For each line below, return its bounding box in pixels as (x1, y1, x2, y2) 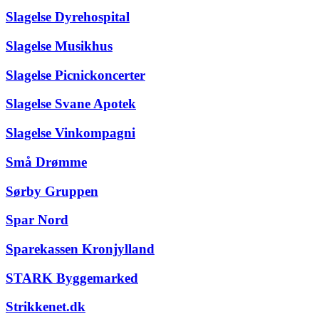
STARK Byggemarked (6, 270, 138, 286)
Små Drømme (6, 154, 87, 169)
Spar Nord (6, 212, 68, 228)
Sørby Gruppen (6, 183, 98, 199)
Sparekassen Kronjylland (6, 241, 155, 256)
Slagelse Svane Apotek (6, 96, 136, 112)
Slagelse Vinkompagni (6, 125, 135, 141)
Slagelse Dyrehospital (6, 9, 130, 25)
